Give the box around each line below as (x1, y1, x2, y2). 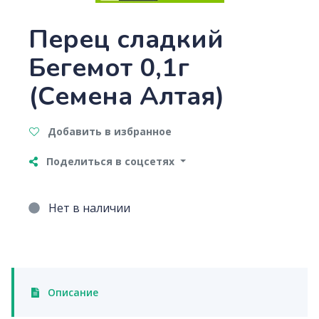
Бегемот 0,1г (28, 51, 189, 85)
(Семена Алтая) (28, 79, 224, 114)
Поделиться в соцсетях (43, 155, 178, 168)
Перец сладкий (28, 22, 224, 57)
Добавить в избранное (45, 125, 172, 138)
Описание (44, 286, 98, 299)
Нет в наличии (46, 200, 130, 216)
